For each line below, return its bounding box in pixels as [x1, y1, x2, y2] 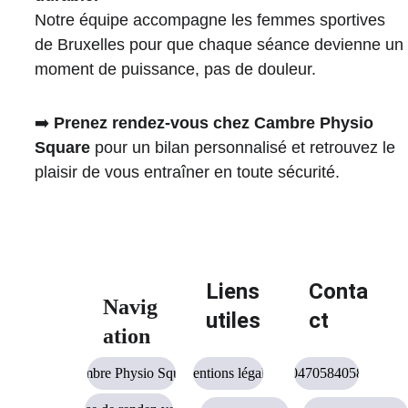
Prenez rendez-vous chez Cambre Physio [53, 114, 378, 132]
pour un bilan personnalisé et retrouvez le [89, 138, 400, 157]
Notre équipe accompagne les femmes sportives [34, 11, 390, 29]
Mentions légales [179, 365, 277, 381]
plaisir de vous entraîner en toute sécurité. [34, 163, 340, 181]
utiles [206, 308, 261, 333]
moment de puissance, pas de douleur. [34, 60, 316, 78]
